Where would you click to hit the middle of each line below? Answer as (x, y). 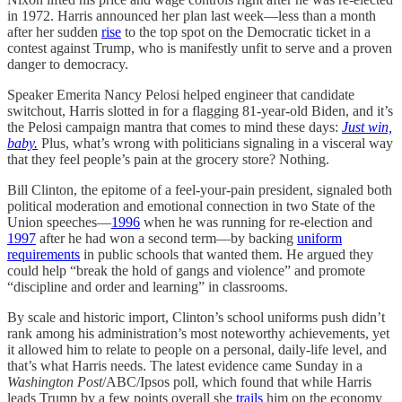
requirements (44, 254)
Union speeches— (59, 222)
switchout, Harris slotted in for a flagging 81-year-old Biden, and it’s (200, 111)
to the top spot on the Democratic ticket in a (246, 32)
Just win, (367, 127)
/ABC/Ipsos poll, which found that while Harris (237, 382)
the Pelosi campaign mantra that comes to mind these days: (175, 127)
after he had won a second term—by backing (166, 238)
